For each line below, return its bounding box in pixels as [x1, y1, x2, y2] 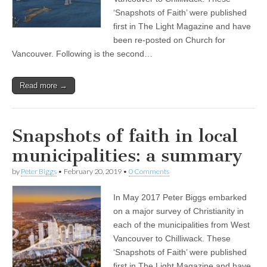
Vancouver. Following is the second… [12, 48, 153, 58]
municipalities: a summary [12, 144, 243, 166]
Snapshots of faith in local [12, 125, 238, 147]
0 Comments [129, 166, 169, 176]
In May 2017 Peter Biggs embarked [113, 192, 247, 202]
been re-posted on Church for [113, 35, 225, 45]
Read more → [20, 80, 67, 90]
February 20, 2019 [64, 166, 122, 176]
